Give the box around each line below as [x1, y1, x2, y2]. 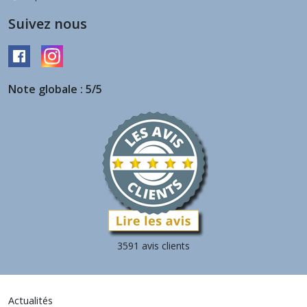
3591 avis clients [117, 239, 190, 253]
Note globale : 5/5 [8, 82, 102, 97]
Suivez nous [8, 14, 87, 34]
